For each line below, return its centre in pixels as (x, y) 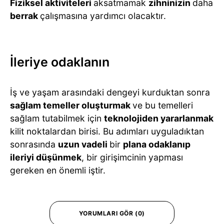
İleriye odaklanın (60, 62)
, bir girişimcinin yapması (132, 157)
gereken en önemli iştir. (58, 170)
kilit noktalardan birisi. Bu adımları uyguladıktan (107, 131)
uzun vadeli (84, 144)
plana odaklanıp (157, 144)
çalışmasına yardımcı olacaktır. (103, 16)
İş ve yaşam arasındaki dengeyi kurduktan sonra (110, 92)
